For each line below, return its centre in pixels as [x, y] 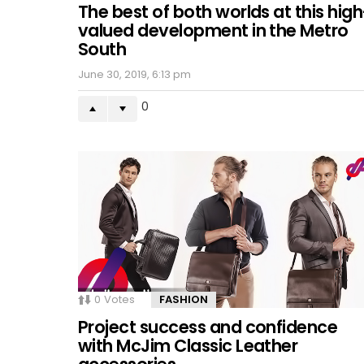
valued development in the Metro [213, 30]
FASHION [184, 300]
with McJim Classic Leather [188, 346]
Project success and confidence [208, 327]
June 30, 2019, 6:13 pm [134, 74]
